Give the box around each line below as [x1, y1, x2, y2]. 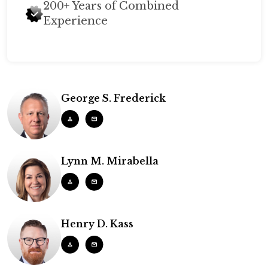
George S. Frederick [61, 92, 166, 104]
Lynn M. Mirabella [61, 155, 159, 167]
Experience [43, 14, 108, 28]
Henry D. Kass [61, 218, 133, 230]
